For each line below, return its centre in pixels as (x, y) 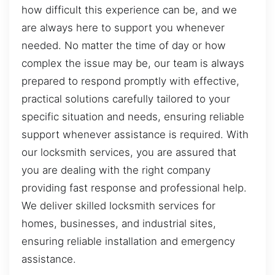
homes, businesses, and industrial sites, (119, 223)
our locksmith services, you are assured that (129, 152)
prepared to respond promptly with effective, (130, 81)
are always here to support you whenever (123, 27)
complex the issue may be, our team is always (133, 63)
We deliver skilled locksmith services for (118, 205)
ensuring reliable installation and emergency (128, 241)
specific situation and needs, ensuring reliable (133, 116)
